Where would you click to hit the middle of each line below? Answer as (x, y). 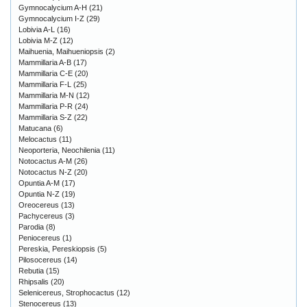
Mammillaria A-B (45, 63)
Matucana (35, 128)
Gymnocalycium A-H (53, 8)
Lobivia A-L (37, 30)
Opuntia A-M (39, 183)
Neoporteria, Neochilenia (59, 150)
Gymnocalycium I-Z (51, 19)
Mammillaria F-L (45, 85)
